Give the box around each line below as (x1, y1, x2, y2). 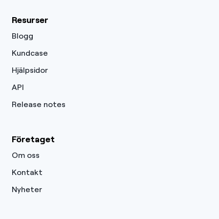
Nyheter (12, 184, 42, 194)
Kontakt (12, 167, 43, 176)
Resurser (12, 14, 48, 25)
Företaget (12, 133, 55, 144)
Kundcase (12, 47, 48, 57)
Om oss (12, 150, 40, 159)
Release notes (12, 99, 66, 109)
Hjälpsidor (12, 65, 48, 74)
